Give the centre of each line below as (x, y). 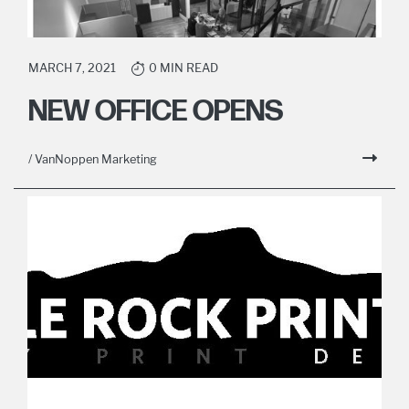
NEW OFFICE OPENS (156, 112)
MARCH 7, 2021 (72, 68)
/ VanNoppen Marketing (93, 160)
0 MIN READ (184, 68)
